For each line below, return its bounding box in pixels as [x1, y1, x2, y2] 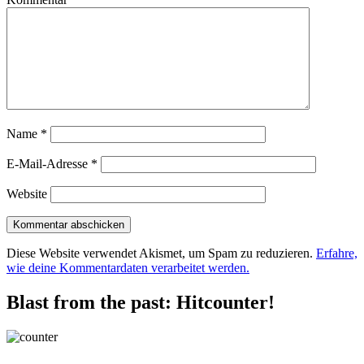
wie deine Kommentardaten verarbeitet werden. [6, 261, 249, 275]
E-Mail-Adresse [6, 157, 91, 171]
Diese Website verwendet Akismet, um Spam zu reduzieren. [6, 246, 316, 261]
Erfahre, [316, 246, 357, 261]
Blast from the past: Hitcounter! [6, 292, 275, 314]
